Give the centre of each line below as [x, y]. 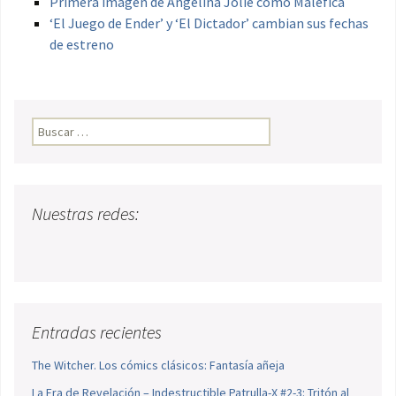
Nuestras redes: [85, 214]
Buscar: [51, 127]
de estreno [82, 45]
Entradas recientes [97, 332]
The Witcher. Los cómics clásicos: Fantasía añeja [158, 366]
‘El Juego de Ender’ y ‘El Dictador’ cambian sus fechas [209, 23]
